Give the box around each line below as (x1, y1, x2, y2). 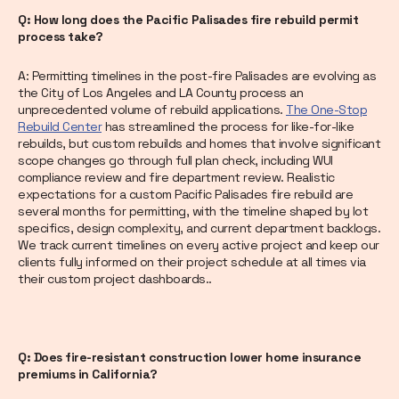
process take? (18, 28, 103, 45)
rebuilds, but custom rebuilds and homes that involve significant (18, 135, 380, 152)
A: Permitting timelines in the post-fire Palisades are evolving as (18, 68, 376, 85)
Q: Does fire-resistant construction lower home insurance (18, 349, 361, 366)
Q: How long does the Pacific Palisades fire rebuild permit (18, 12, 358, 28)
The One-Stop (286, 102, 367, 118)
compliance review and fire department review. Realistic (18, 169, 335, 186)
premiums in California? (18, 366, 158, 383)
